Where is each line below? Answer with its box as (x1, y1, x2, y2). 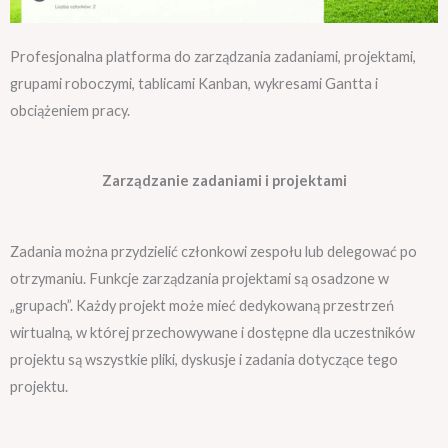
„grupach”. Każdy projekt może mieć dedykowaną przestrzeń (10, 296, 394, 314)
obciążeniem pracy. (10, 101, 130, 119)
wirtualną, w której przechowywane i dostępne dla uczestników (10, 323, 415, 341)
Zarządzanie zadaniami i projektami (101, 172, 347, 190)
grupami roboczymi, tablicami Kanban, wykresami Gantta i (10, 74, 378, 92)
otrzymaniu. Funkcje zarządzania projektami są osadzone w (10, 269, 389, 287)
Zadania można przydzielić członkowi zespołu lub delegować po (10, 242, 417, 260)
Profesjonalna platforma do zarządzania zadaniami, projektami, (10, 47, 416, 65)
